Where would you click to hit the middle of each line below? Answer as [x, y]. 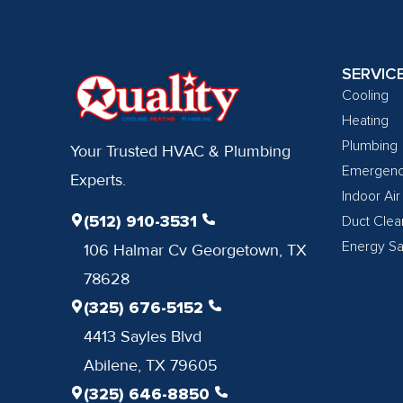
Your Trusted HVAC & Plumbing [180, 152]
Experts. [98, 180]
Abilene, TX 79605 [151, 365]
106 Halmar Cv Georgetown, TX [196, 250]
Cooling [366, 96]
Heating [366, 121]
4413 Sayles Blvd [143, 336]
